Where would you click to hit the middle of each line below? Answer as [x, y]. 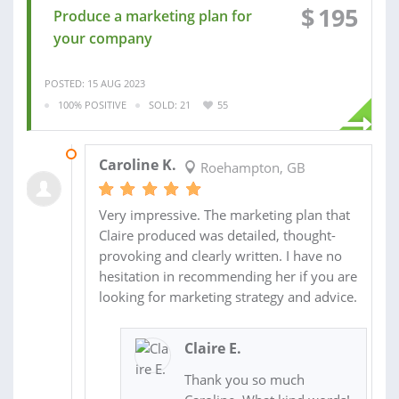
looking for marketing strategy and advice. [228, 296]
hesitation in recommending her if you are [228, 276]
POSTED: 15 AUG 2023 [95, 83]
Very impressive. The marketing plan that [224, 214]
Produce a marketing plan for [153, 16]
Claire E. [212, 348]
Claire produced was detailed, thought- [217, 235]
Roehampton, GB [251, 167]
